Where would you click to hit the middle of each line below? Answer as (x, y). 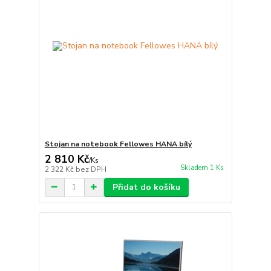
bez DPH (91, 169)
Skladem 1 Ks (202, 168)
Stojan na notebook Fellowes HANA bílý (118, 144)
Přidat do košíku (146, 187)
